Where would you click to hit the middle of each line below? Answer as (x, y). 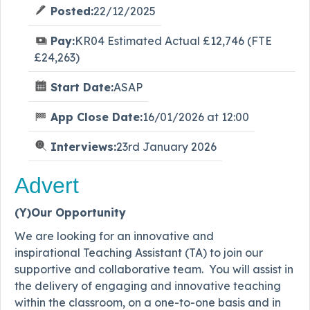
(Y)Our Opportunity (70, 213)
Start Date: (82, 88)
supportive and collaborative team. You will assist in (154, 270)
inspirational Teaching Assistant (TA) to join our (139, 253)
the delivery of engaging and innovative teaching (148, 286)
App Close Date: (97, 117)
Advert (47, 186)
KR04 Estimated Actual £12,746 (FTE (173, 41)
